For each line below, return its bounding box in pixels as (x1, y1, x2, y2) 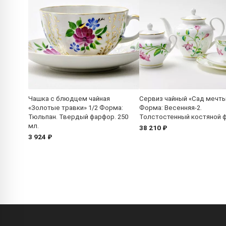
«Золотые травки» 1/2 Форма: (28, 104, 123, 112)
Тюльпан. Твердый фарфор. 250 (28, 113, 128, 121)
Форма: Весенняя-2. (139, 104, 202, 112)
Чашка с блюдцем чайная (28, 95, 110, 103)
